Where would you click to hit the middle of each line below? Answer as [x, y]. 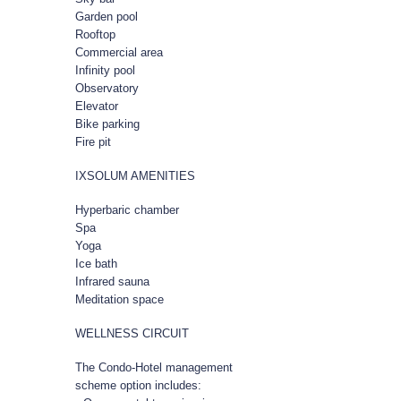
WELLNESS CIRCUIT [132, 333]
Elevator [97, 106]
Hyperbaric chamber [128, 209]
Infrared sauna [113, 281]
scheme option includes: [139, 385]
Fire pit [94, 141]
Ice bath [97, 263]
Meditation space [120, 299]
